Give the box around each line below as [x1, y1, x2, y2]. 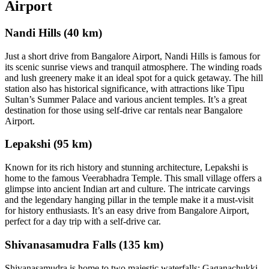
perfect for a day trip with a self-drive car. [5, 216, 161, 227]
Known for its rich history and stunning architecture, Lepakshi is [5, 162, 248, 173]
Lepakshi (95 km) [5, 138, 92, 151]
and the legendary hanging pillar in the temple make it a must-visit [5, 195, 253, 205]
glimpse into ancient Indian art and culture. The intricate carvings [5, 184, 250, 195]
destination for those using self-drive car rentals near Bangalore [5, 104, 243, 115]
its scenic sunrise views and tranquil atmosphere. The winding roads [5, 61, 262, 72]
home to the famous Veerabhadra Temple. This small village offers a [5, 173, 262, 184]
